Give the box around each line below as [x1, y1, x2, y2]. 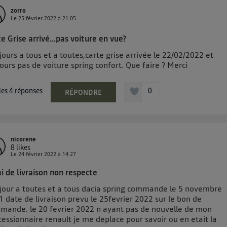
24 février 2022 [18, 150, 57, 159]
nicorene [11, 135, 36, 144]
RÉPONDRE [65, 87, 102, 98]
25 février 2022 [18, 15, 57, 23]
